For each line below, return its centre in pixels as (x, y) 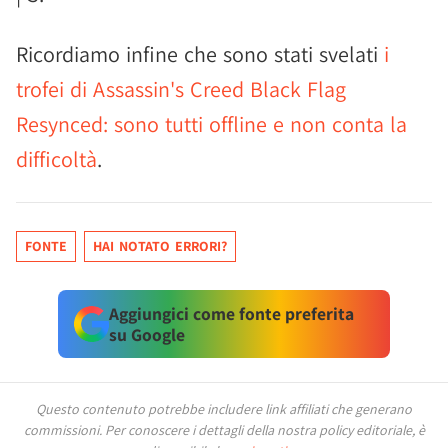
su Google (146, 334)
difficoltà (56, 159)
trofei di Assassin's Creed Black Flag (181, 89)
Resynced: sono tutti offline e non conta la (211, 124)
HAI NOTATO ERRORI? (160, 246)
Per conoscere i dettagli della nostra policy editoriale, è (264, 430)
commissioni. (64, 430)
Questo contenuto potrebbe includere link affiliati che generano (224, 409)
